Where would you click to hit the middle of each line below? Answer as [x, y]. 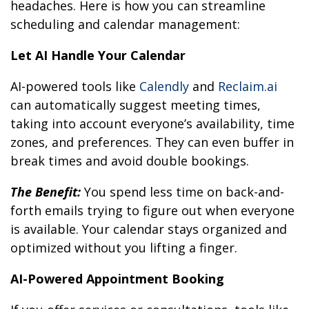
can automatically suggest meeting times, [136, 105]
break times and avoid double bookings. [130, 161]
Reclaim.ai [248, 87]
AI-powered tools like [75, 87]
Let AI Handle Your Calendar [98, 56]
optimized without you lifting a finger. [124, 248]
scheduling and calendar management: [125, 24]
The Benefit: [47, 192]
